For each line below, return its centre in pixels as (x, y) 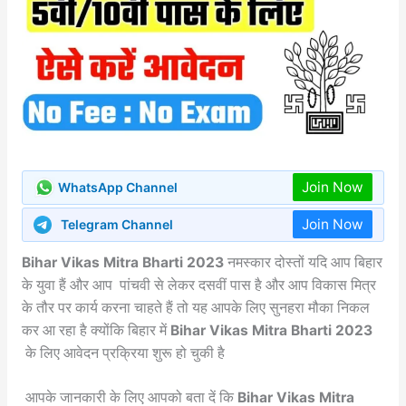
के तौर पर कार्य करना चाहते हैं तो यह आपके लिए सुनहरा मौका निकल (195, 307)
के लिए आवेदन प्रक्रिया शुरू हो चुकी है (123, 353)
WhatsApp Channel (117, 188)
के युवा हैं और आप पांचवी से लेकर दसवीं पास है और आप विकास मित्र (198, 285)
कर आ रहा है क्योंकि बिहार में (96, 330)
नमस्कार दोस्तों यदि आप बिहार (304, 262)
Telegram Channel (116, 225)
